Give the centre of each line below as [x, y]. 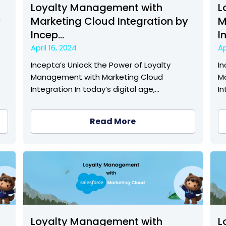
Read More [113, 122]
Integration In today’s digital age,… [95, 89]
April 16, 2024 [53, 48]
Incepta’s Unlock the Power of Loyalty [100, 65]
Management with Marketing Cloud [97, 77]
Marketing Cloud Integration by [109, 21]
